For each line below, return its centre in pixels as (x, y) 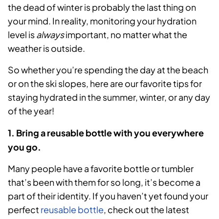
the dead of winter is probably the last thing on (102, 7)
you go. (24, 147)
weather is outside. (46, 48)
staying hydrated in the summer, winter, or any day (109, 97)
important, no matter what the (126, 35)
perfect (24, 210)
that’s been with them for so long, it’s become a (104, 182)
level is (22, 35)
